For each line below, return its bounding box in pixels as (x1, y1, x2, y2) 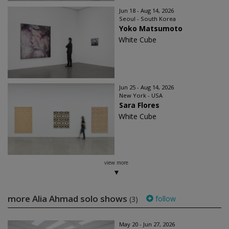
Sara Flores (119, 100, 159, 110)
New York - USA (119, 91, 163, 99)
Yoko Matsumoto (119, 23, 182, 33)
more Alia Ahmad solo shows (8, 192, 129, 204)
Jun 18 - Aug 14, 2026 (119, 6, 174, 14)
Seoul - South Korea (119, 14, 176, 22)
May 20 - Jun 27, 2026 (119, 220, 175, 228)
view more (104, 158, 128, 166)
